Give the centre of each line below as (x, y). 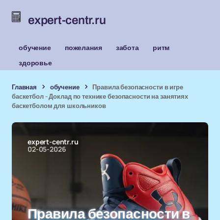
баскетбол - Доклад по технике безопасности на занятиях (100, 96)
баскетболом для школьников (59, 106)
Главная (25, 87)
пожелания (83, 47)
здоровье (35, 63)
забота (127, 47)
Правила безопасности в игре (138, 87)
